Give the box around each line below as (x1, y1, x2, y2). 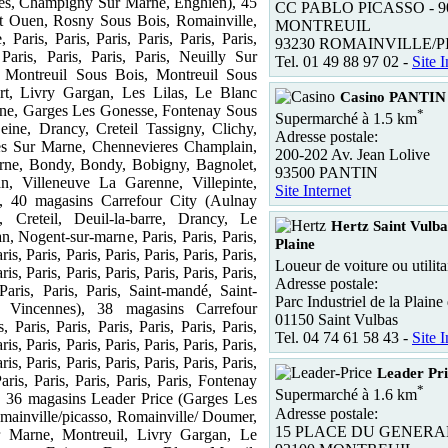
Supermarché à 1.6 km (275, 386, 417, 404)
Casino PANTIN (340, 88, 446, 105)
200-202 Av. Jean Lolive (275, 145, 430, 163)
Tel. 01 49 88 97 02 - (275, 52, 412, 70)
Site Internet (275, 181, 351, 199)
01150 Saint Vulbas (275, 311, 398, 329)
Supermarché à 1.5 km (275, 109, 417, 127)
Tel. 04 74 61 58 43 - (275, 329, 412, 347)
